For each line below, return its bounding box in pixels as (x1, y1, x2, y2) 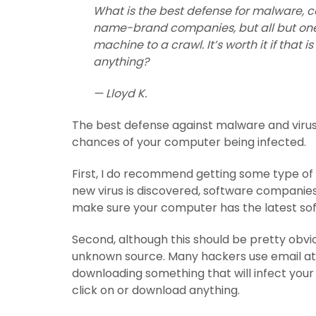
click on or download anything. (72, 282, 240, 299)
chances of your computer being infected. (72, 134, 306, 151)
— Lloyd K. (93, 85, 147, 102)
